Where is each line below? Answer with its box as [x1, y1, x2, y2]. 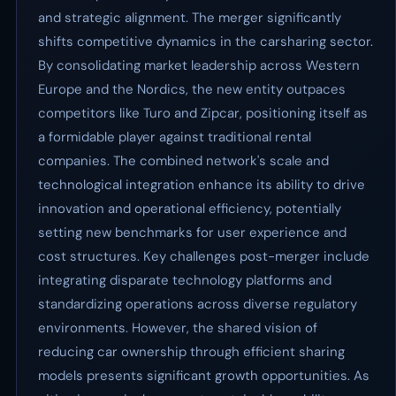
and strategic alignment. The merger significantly [38, 9, 341, 27]
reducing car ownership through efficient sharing [38, 343, 345, 361]
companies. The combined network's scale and [38, 152, 329, 170]
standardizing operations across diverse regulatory [38, 295, 357, 313]
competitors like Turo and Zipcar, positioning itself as [38, 104, 368, 122]
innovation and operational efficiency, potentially [38, 200, 341, 217]
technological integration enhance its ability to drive [38, 176, 365, 194]
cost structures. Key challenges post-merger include [38, 247, 369, 265]
